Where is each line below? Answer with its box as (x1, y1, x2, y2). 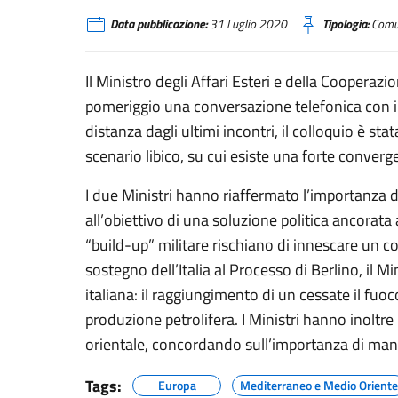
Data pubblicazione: (110, 15, 207, 33)
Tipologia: (322, 15, 369, 33)
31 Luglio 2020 (207, 15, 287, 33)
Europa (157, 376, 196, 394)
